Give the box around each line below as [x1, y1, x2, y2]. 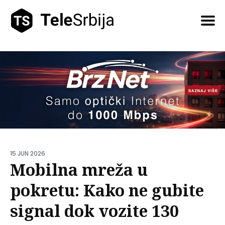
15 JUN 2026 [10, 149, 45, 158]
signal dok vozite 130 [10, 199, 179, 221]
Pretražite [10, 41, 49, 52]
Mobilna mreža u [10, 158, 148, 180]
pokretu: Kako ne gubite [10, 179, 204, 201]
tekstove [10, 53, 45, 65]
